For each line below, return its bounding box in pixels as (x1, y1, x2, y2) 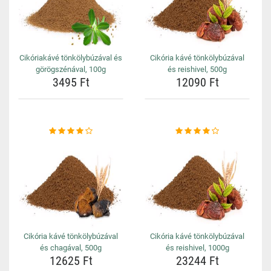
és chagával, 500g (40, 243, 102, 252)
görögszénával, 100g (36, 65, 106, 74)
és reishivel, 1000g (165, 243, 229, 252)
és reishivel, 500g (168, 65, 227, 74)
